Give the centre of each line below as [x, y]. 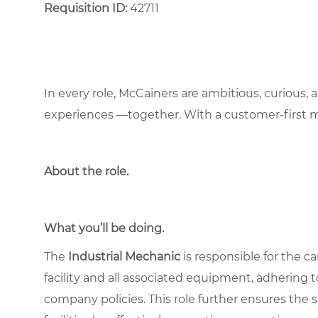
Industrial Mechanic [124, 256]
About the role [85, 171]
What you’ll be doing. [104, 228]
